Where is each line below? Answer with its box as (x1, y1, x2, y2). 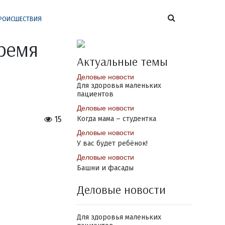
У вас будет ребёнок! (76, 139, 148, 148)
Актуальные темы (76, 54, 168, 69)
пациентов (76, 90, 114, 98)
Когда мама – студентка (76, 115, 156, 123)
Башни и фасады (76, 164, 134, 172)
